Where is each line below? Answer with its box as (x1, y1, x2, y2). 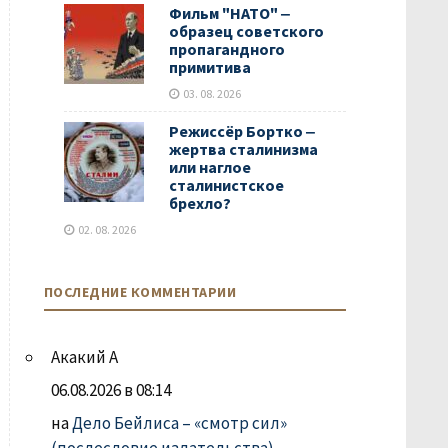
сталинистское (168, 175, 284, 195)
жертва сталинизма (168, 139, 318, 159)
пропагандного (168, 39, 285, 59)
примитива (168, 57, 251, 77)
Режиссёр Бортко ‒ (168, 121, 315, 141)
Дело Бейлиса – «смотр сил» (71, 412, 287, 434)
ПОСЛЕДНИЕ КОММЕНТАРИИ (43, 283, 237, 301)
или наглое (168, 157, 251, 177)
